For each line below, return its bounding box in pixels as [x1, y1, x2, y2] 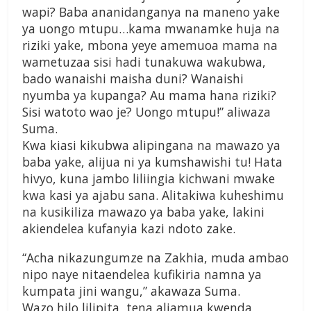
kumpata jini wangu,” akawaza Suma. [22, 283, 240, 300]
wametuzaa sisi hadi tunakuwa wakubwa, [22, 53, 266, 71]
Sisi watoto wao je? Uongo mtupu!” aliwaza [22, 103, 271, 121]
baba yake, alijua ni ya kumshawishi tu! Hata [22, 153, 283, 171]
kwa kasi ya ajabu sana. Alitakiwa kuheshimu [22, 187, 284, 204]
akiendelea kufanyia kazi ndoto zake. [22, 220, 235, 237]
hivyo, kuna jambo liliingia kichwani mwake [22, 170, 275, 187]
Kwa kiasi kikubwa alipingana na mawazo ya [22, 137, 280, 154]
